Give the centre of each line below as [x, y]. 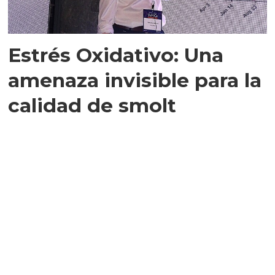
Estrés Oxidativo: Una [116, 55]
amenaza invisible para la [135, 80]
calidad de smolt [92, 106]
